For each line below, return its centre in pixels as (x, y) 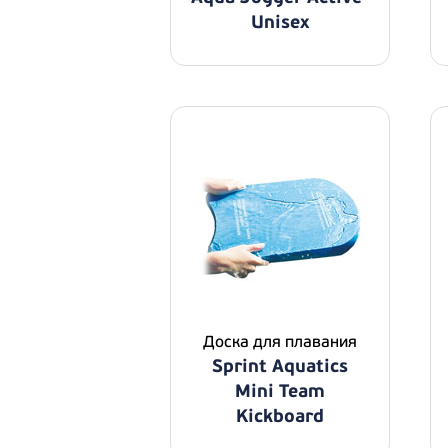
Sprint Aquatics (280, 366)
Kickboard (280, 416)
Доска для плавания (280, 342)
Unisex (280, 22)
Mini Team (280, 391)
